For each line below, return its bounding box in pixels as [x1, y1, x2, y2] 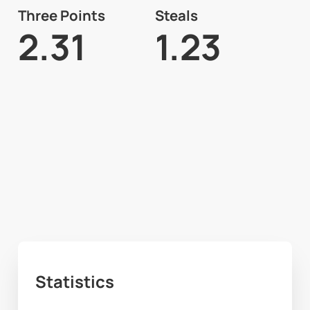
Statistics [35, 270, 115, 293]
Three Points [17, 5, 105, 25]
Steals [154, 5, 198, 25]
